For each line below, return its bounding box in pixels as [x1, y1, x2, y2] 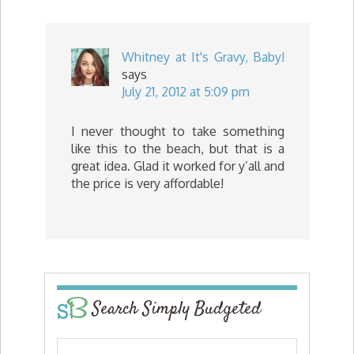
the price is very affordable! [71, 175, 224, 191]
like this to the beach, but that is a [71, 141, 284, 156]
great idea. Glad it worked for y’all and [71, 158, 284, 174]
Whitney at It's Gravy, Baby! [122, 49, 284, 65]
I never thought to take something [71, 123, 284, 139]
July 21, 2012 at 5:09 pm [122, 84, 250, 100]
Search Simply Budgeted [92, 296, 262, 322]
